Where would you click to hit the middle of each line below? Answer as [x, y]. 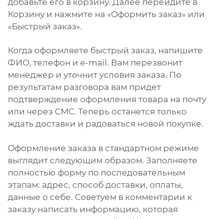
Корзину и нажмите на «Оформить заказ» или [106, 14]
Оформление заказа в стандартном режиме [103, 148]
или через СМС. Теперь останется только [97, 112]
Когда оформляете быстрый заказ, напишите [105, 51]
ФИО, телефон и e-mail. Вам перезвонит [95, 63]
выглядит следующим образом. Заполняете [103, 161]
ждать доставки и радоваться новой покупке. [106, 124]
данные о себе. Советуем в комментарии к [100, 197]
